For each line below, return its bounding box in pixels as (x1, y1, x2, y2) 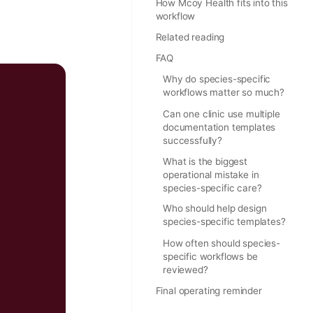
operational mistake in (163, 168, 259, 180)
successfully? (163, 134, 222, 146)
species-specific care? (163, 182, 262, 194)
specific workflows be (163, 251, 258, 263)
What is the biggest (163, 155, 247, 167)
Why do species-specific (163, 73, 271, 85)
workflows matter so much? (163, 87, 284, 99)
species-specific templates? (163, 216, 286, 228)
